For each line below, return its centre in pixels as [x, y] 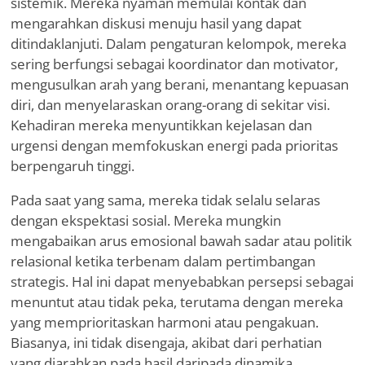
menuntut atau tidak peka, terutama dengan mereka [177, 302]
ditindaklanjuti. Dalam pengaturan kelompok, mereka [178, 44]
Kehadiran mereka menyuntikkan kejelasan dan [161, 125]
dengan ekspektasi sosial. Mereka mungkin [146, 221]
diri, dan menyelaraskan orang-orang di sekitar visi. [170, 105]
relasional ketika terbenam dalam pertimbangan [163, 262]
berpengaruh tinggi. [73, 166]
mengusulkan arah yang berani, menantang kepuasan [180, 85]
